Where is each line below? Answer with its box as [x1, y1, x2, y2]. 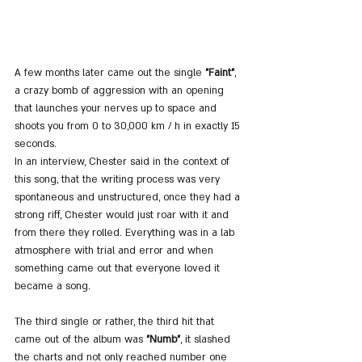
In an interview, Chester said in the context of [15, 154, 233, 168]
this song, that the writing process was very [15, 172, 223, 186]
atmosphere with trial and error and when [15, 243, 217, 257]
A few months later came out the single [15, 65, 205, 79]
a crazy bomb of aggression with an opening [15, 83, 227, 97]
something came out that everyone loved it [15, 261, 223, 275]
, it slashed [180, 332, 234, 346]
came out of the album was [15, 332, 146, 346]
